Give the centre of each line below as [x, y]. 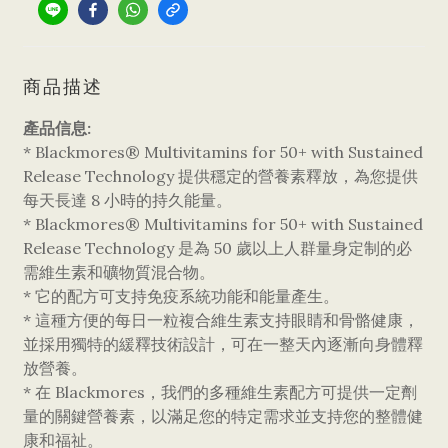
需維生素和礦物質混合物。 [119, 272]
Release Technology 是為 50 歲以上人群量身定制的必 [217, 248]
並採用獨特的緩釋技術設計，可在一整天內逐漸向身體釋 [223, 344]
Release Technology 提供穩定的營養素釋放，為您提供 [220, 176]
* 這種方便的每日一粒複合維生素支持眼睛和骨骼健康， [221, 320]
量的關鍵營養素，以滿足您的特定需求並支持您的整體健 [223, 416]
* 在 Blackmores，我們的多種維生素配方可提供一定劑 [220, 392]
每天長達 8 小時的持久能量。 [127, 200]
